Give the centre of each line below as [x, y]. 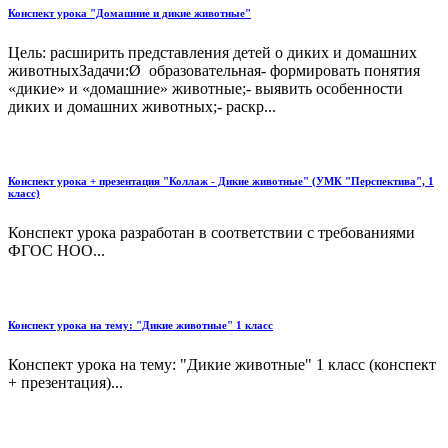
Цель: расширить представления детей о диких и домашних [212, 52]
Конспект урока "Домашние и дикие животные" [129, 12]
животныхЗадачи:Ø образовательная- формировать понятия [214, 70]
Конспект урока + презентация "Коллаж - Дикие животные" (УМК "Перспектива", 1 [221, 180]
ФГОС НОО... [56, 250]
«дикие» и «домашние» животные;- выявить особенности [205, 88]
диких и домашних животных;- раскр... [142, 106]
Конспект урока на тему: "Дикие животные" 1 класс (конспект [222, 364]
